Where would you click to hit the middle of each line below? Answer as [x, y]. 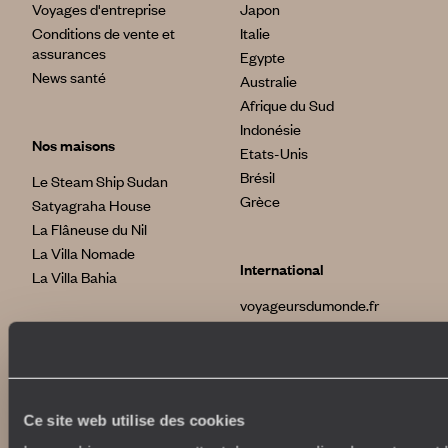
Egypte [262, 57]
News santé [69, 77]
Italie [255, 33]
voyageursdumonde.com [318, 401]
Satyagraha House [91, 205]
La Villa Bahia [74, 277]
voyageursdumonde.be [312, 329]
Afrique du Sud [287, 105]
